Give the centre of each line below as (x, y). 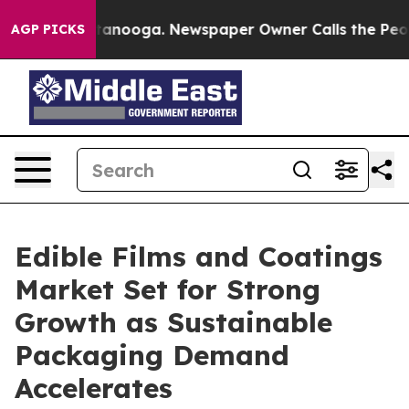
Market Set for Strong (168, 289)
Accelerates (94, 388)
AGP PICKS (48, 29)
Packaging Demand (152, 355)
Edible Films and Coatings (199, 257)
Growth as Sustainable (173, 322)
